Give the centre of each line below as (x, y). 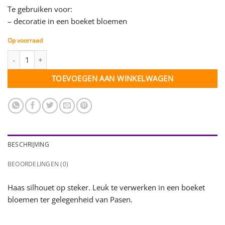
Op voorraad (25, 41)
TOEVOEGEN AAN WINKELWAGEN (113, 78)
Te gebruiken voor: (40, 9)
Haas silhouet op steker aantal (58, 55)
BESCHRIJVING (28, 144)
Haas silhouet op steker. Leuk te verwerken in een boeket (106, 187)
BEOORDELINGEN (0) (38, 164)
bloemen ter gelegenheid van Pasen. (70, 199)
